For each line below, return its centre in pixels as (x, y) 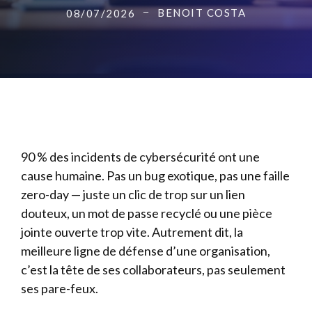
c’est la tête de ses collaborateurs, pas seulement (153, 270)
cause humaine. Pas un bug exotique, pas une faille (155, 175)
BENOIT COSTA (202, 12)
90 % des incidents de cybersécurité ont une (140, 157)
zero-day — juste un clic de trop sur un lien (133, 194)
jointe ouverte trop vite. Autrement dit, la (132, 232)
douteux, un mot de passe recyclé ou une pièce (147, 213)
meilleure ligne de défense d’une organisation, (146, 251)
